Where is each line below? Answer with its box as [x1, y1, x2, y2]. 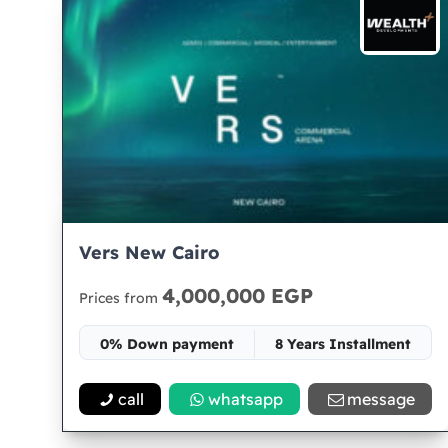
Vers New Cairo [79, 241, 220, 264]
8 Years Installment [274, 335, 411, 353]
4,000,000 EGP [162, 283, 313, 308]
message [346, 389, 415, 409]
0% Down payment [99, 335, 234, 353]
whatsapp [208, 389, 284, 409]
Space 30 [224, 371, 288, 389]
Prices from [79, 289, 162, 307]
